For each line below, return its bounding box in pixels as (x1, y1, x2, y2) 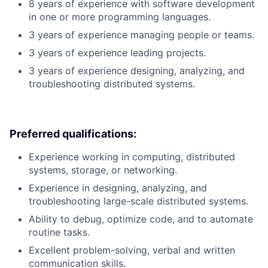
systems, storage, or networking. (29, 164, 177, 176)
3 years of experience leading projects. (29, 47, 206, 59)
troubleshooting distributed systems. (29, 78, 195, 90)
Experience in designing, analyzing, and (29, 182, 207, 194)
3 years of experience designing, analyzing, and (29, 65, 245, 77)
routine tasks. (29, 226, 90, 239)
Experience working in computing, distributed (29, 151, 235, 163)
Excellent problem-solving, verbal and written (29, 244, 235, 257)
